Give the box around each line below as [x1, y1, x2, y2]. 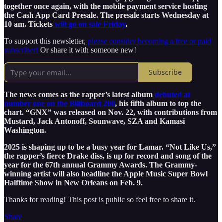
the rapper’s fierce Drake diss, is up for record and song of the [4, 151, 212, 160]
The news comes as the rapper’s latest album [4, 90, 155, 99]
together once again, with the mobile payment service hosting [4, 1, 207, 10]
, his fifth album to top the [115, 99, 201, 108]
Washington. [4, 125, 46, 134]
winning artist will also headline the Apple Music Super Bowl [4, 169, 208, 178]
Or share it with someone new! [38, 45, 136, 54]
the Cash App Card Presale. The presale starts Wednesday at [4, 10, 209, 19]
